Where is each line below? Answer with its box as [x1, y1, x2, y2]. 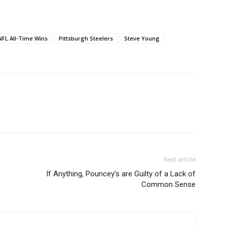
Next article [164, 156, 196, 163]
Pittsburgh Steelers [59, 34, 113, 42]
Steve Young [124, 34, 160, 42]
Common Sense [141, 180, 196, 189]
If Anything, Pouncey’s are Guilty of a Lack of [46, 169, 196, 178]
